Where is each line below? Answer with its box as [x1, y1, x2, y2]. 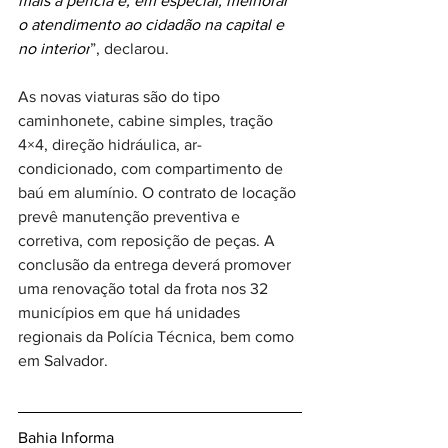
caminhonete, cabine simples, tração [18, 112, 277, 129]
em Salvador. [18, 352, 108, 369]
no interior [18, 40, 90, 57]
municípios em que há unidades [18, 304, 244, 321]
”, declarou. [90, 40, 169, 57]
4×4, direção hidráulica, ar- [18, 136, 202, 153]
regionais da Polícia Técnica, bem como [18, 328, 298, 345]
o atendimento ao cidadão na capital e [18, 16, 288, 33]
